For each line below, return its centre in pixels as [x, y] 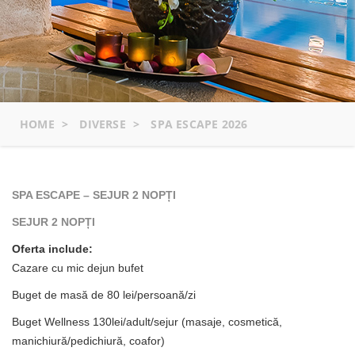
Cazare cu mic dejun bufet [78, 267]
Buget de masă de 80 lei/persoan [95, 294]
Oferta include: [52, 248]
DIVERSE [103, 124]
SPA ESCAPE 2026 [199, 124]
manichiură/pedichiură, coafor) [88, 340]
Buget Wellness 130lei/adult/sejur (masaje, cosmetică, [147, 321]
